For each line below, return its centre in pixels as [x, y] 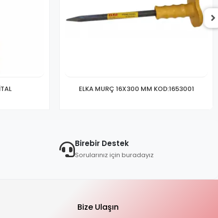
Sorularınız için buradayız [114, 155]
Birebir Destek [102, 143]
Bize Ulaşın [98, 207]
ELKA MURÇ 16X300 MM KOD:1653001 [136, 89]
